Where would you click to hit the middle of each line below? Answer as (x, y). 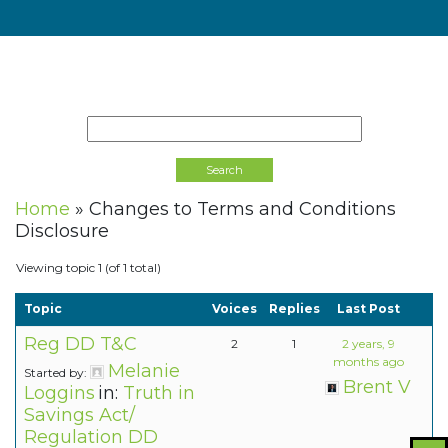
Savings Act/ (79, 415)
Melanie (144, 371)
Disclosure (62, 231)
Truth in (159, 393)
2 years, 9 (368, 344)
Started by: (57, 373)
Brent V (377, 387)
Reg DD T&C (80, 344)
